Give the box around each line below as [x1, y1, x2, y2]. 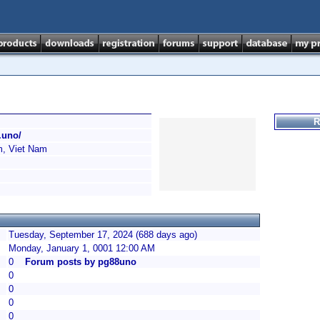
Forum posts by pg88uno [25, 256, 136, 267]
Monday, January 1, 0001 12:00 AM [9, 243, 155, 254]
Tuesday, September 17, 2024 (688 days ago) [9, 229, 197, 240]
